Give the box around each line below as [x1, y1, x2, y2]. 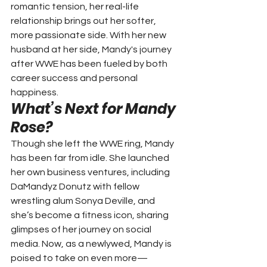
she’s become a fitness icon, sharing [11, 210, 170, 220]
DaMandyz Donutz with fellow [11, 181, 141, 191]
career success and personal [11, 73, 139, 83]
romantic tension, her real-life [11, 1, 141, 11]
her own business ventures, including [11, 167, 172, 177]
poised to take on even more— [11, 253, 148, 263]
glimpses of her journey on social [11, 224, 153, 234]
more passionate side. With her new [11, 30, 168, 40]
